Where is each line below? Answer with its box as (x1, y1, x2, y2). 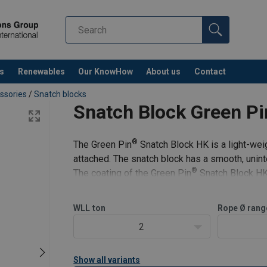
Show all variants (73, 255, 141, 265)
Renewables (17, 66, 65, 76)
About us (146, 66, 181, 76)
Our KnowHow (78, 66, 133, 76)
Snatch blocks (34, 89, 86, 100)
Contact (194, 66, 226, 76)
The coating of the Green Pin (73, 167, 192, 179)
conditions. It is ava (73, 182, 154, 194)
